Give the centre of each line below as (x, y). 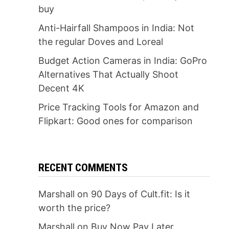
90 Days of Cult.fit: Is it (140, 194)
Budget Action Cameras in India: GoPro (122, 61)
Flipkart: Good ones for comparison (115, 121)
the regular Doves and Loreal (100, 42)
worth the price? (74, 208)
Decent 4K (61, 88)
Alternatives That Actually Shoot (108, 74)
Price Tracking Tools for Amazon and (118, 107)
